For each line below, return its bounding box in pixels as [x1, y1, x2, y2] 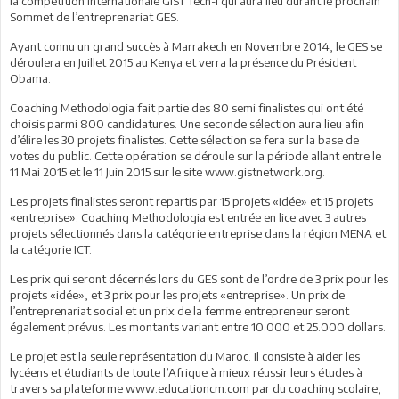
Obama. [10, 70, 51, 85]
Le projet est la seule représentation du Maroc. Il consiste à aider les [10, 348, 360, 363]
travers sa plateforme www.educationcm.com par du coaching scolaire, [10, 380, 381, 395]
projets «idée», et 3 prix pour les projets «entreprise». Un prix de [10, 287, 345, 302]
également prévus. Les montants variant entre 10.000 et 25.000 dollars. [10, 319, 386, 334]
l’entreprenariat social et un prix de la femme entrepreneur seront [10, 303, 349, 318]
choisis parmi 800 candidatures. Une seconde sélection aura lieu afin [10, 116, 364, 131]
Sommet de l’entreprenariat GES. [10, 9, 179, 24]
